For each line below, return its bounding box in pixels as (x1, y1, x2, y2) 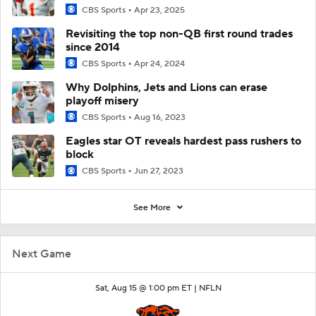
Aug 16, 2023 (134, 112, 186, 123)
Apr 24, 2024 (134, 59, 185, 70)
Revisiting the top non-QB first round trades (66, 27, 293, 42)
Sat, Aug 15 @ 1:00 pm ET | (95, 282, 199, 293)
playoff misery (66, 94, 139, 109)
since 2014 (66, 40, 120, 55)
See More (133, 202, 173, 213)
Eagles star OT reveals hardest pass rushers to (66, 134, 301, 149)
